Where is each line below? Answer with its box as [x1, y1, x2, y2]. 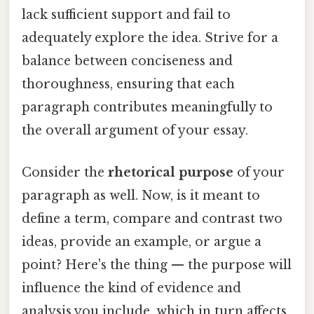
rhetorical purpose [108, 164, 233, 180]
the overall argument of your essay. [22, 123, 248, 139]
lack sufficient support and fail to [22, 7, 231, 23]
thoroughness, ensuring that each [22, 76, 235, 93]
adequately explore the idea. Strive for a [22, 30, 278, 46]
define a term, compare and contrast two [22, 210, 282, 226]
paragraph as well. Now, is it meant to [22, 187, 260, 203]
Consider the [22, 164, 108, 180]
